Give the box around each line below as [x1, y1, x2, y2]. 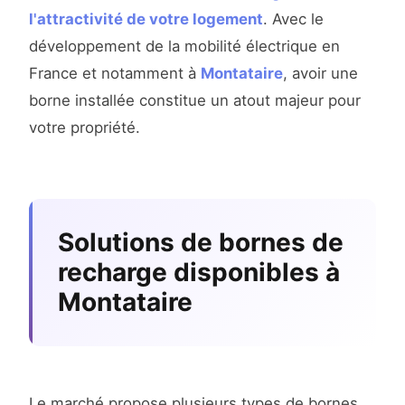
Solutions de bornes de [58, 227, 344, 259]
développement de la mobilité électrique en [29, 37, 340, 56]
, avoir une [283, 64, 358, 83]
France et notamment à [29, 64, 201, 83]
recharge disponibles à [58, 257, 340, 288]
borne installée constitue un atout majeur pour [29, 91, 361, 110]
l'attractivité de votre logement [29, 10, 263, 29]
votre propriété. [29, 118, 140, 137]
